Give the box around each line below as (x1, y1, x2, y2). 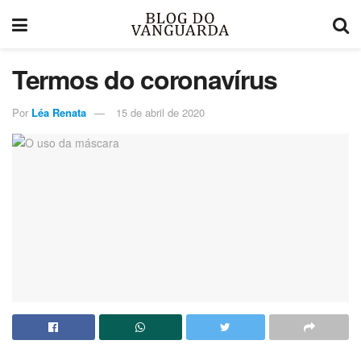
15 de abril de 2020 (116, 104, 205, 120)
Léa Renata (31, 104, 86, 120)
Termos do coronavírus (12, 60, 278, 98)
